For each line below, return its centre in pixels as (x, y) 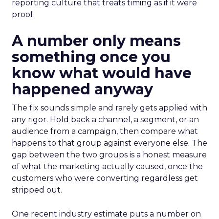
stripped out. (37, 190)
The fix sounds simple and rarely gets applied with (109, 108)
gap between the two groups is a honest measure (109, 155)
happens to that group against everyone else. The (109, 143)
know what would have (102, 73)
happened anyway (82, 89)
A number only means (96, 41)
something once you (91, 57)
